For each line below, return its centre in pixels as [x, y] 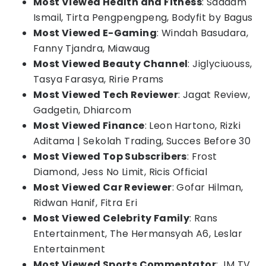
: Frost [202, 156]
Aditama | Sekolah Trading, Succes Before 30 [142, 141]
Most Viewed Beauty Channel [111, 64]
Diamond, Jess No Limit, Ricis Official [121, 172]
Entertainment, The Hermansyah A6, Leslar [138, 234]
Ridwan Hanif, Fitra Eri [85, 203]
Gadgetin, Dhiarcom [83, 110]
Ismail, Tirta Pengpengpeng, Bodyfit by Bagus [143, 18]
